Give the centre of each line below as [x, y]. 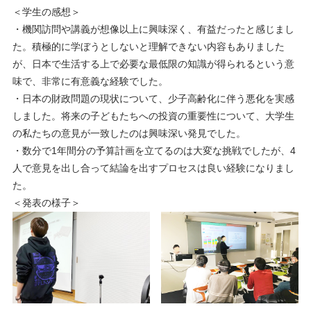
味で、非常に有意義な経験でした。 [90, 81]
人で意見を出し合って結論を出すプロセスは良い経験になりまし [153, 168]
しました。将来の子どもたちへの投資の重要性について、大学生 [153, 116]
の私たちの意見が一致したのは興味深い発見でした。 [129, 133]
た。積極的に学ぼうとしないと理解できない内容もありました [148, 47]
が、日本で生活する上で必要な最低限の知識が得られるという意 [153, 64]
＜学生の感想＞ [46, 12]
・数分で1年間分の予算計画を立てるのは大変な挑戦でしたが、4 [154, 151]
